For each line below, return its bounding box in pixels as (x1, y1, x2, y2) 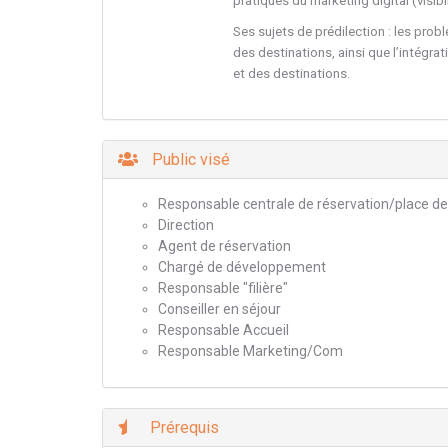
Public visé (148, 150, 230, 169)
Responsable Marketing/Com (158, 343, 343, 359)
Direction (158, 217, 214, 233)
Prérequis (146, 418, 219, 437)
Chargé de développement (158, 259, 326, 275)
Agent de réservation (158, 238, 291, 254)
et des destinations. (233, 66, 350, 81)
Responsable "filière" (158, 280, 288, 296)
